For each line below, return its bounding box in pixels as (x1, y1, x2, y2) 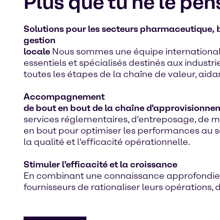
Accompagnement (24, 91, 105, 102)
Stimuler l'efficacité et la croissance (24, 159, 177, 170)
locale (24, 46, 50, 57)
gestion (24, 35, 55, 46)
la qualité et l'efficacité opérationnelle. (24, 137, 190, 147)
